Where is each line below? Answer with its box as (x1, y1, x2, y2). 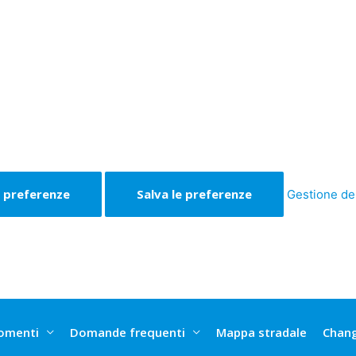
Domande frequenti (70, 323, 185, 340)
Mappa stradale (216, 323, 307, 340)
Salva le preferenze (137, 185, 252, 202)
